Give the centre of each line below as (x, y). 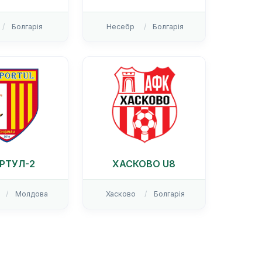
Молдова (31, 194)
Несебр (121, 27)
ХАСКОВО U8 (144, 164)
